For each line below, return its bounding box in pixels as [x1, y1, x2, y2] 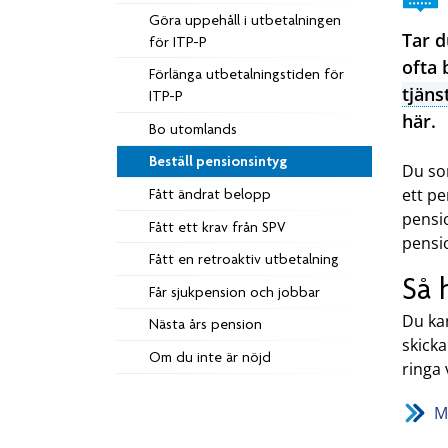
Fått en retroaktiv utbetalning [149, 250, 339, 269]
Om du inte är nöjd [149, 347, 271, 366]
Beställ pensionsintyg [149, 152, 287, 171]
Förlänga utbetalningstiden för [149, 65, 344, 84]
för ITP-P [149, 32, 207, 51]
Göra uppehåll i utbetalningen [149, 10, 341, 29]
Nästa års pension [149, 315, 262, 334]
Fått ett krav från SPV [149, 217, 286, 236]
